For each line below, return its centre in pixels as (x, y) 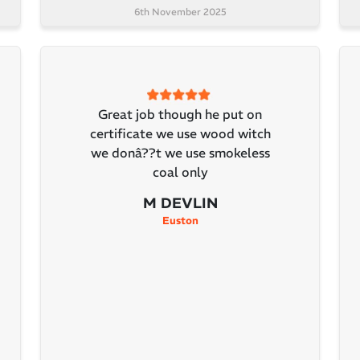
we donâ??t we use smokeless (180, 153)
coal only (180, 172)
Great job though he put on (180, 115)
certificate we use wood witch (180, 134)
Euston (180, 221)
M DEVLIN (180, 203)
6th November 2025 (180, 12)
